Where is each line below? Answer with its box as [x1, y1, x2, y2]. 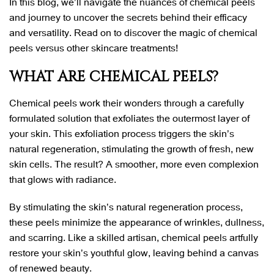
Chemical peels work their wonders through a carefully [9, 95, 244, 109]
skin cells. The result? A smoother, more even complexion [9, 157, 259, 170]
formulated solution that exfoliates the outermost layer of [9, 111, 250, 124]
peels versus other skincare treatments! [9, 40, 178, 54]
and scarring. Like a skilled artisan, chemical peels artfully [9, 230, 258, 243]
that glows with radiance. [9, 172, 116, 185]
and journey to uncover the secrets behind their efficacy [9, 10, 247, 23]
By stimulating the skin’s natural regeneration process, [9, 199, 243, 213]
